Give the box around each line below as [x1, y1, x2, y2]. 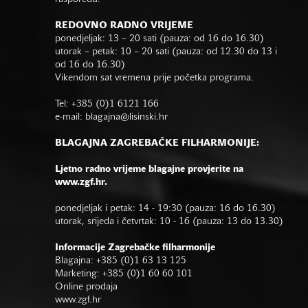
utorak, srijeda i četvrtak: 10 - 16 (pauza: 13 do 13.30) [55, 217, 283, 226]
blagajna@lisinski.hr [85, 112, 168, 122]
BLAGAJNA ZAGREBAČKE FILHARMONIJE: [55, 138, 262, 148]
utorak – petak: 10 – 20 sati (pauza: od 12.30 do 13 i [55, 47, 277, 56]
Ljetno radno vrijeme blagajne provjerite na [55, 164, 243, 174]
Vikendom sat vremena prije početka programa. [55, 73, 254, 82]
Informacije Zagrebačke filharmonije [55, 243, 215, 252]
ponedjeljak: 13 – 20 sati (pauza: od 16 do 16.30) [55, 34, 264, 43]
